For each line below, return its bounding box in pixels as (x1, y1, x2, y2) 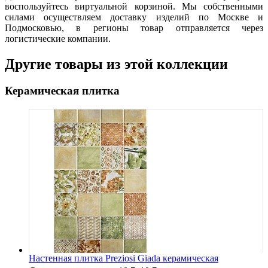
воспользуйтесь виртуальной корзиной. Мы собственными (5, 1, 263, 12)
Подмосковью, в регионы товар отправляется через (5, 23, 263, 33)
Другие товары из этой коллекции (5, 56, 228, 72)
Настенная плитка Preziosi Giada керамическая (29, 252, 218, 263)
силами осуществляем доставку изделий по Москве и (5, 12, 263, 23)
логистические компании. (5, 33, 111, 44)
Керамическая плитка (5, 84, 120, 98)
